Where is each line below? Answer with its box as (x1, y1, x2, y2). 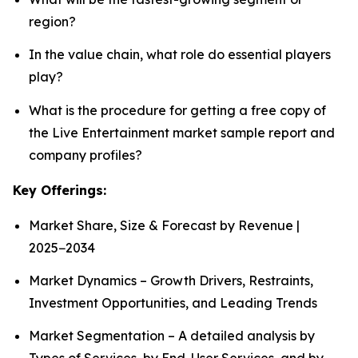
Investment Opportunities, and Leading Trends (29, 294, 317, 311)
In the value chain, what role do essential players (29, 46, 331, 63)
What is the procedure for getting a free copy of (29, 101, 326, 118)
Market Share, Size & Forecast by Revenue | (29, 217, 300, 233)
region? (29, 13, 76, 30)
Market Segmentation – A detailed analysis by (29, 328, 315, 344)
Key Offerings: (13, 181, 106, 198)
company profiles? (29, 146, 142, 163)
